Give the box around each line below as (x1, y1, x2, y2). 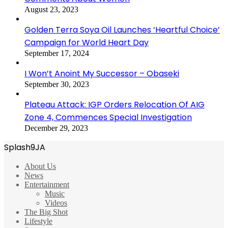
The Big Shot (24, 207, 68, 216)
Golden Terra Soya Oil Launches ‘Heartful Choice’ (24, 23, 220, 36)
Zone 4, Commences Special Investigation (24, 111, 192, 123)
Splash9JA (4, 141, 45, 153)
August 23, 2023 (24, 5, 78, 14)
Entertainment (24, 180, 69, 189)
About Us (24, 161, 56, 170)
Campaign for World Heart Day (24, 36, 149, 48)
